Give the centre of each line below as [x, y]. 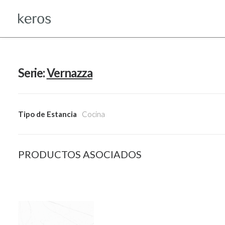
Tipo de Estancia [47, 114]
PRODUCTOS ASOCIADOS [80, 154]
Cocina [93, 114]
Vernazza [70, 73]
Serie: [32, 73]
